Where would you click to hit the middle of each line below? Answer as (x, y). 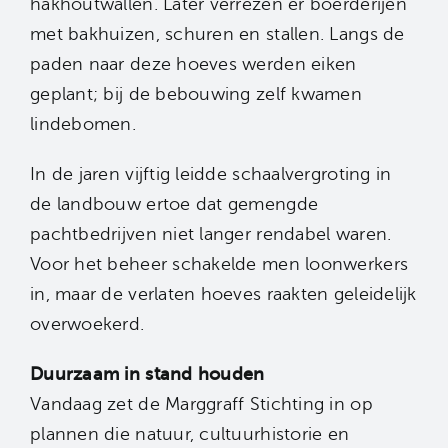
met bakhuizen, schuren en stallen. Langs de (217, 34)
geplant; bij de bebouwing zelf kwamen (196, 94)
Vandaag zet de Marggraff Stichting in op (201, 404)
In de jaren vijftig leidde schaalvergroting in (211, 174)
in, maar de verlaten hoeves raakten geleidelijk (223, 294)
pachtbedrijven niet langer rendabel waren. (211, 234)
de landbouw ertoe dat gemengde (174, 204)
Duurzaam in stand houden (147, 374)
